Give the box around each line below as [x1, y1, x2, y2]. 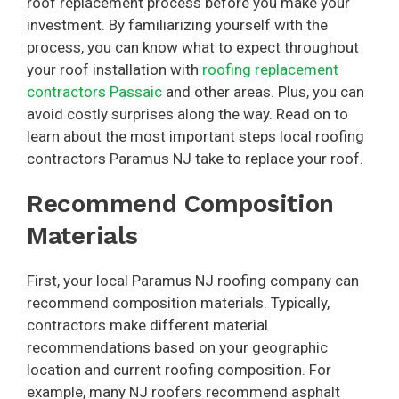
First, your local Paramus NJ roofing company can [27, 272, 359, 290]
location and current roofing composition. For [27, 361, 331, 379]
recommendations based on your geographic [27, 338, 328, 357]
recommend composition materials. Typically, [27, 294, 330, 313]
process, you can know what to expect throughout [27, 38, 359, 57]
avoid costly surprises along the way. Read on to [27, 105, 348, 124]
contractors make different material [27, 316, 268, 335]
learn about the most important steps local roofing [27, 127, 364, 146]
